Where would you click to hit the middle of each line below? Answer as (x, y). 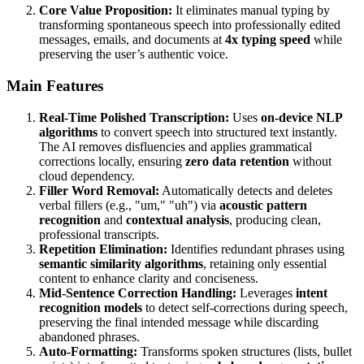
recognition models (91, 307)
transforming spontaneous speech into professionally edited (190, 25)
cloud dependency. (87, 175)
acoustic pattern (263, 205)
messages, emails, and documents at (132, 40)
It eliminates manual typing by (251, 11)
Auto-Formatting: (88, 351)
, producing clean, (275, 219)
